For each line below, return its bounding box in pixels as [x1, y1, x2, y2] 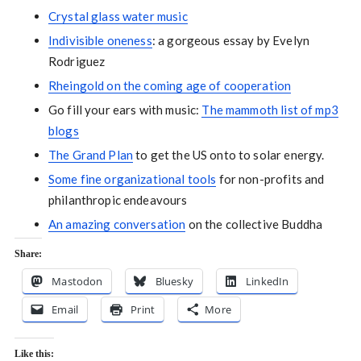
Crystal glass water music [48, 9, 188, 24]
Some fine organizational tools [48, 172, 217, 187]
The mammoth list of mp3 [201, 102, 338, 118]
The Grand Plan [48, 147, 134, 163]
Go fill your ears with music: [48, 102, 202, 118]
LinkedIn [246, 274, 289, 289]
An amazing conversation [48, 217, 186, 232]
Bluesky [155, 274, 193, 289]
